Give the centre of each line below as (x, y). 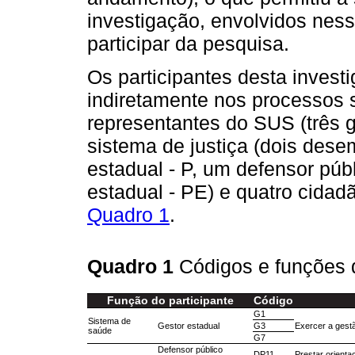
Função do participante (170, 300)
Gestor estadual (189, 325)
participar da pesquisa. (188, 43)
